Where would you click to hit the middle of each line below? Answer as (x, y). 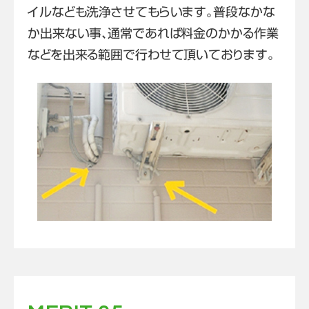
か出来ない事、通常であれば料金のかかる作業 (153, 33)
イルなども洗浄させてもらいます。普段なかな (151, 12)
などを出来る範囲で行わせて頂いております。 (151, 55)
